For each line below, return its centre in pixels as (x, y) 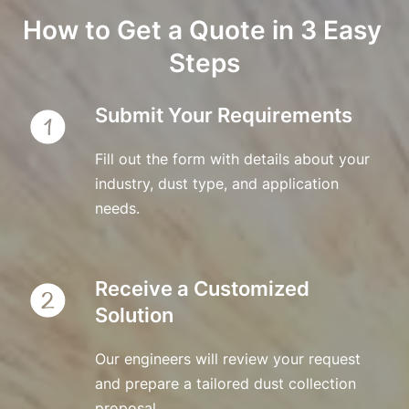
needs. (117, 208)
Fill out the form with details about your (232, 159)
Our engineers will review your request (227, 359)
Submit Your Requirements (223, 115)
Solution (134, 315)
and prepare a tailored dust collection (225, 383)
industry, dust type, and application (216, 184)
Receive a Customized (202, 288)
